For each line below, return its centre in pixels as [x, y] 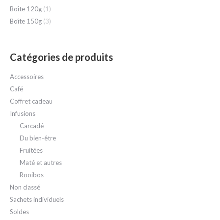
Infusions [23, 113]
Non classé [25, 187]
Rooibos [32, 175]
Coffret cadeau [31, 101]
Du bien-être [38, 138]
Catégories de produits [61, 57]
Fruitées [31, 150]
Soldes [19, 212]
